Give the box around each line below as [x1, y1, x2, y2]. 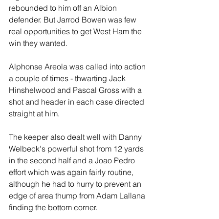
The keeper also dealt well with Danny [9, 132, 144, 142]
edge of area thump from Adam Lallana [9, 191, 147, 200]
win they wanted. [9, 38, 67, 48]
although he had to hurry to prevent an [9, 179, 143, 189]
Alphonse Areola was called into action [9, 62, 148, 71]
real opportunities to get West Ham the [9, 26, 144, 36]
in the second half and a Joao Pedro [9, 155, 137, 165]
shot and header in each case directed [9, 97, 146, 107]
